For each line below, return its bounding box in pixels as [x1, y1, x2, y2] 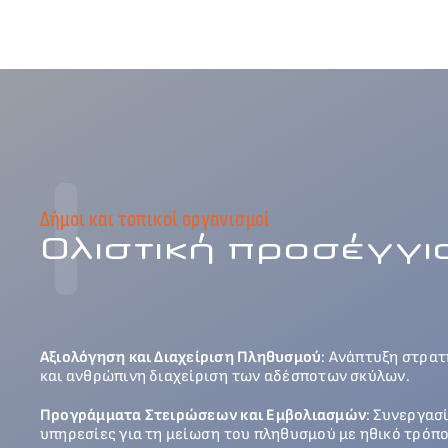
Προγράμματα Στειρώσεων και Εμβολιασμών [39, 406, 366, 426]
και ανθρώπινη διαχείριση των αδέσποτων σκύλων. [39, 367, 410, 387]
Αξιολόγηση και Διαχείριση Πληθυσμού [39, 348, 322, 368]
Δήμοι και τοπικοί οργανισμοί [39, 206, 271, 234]
